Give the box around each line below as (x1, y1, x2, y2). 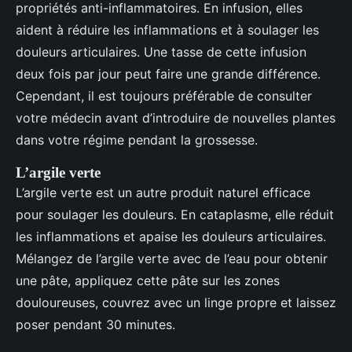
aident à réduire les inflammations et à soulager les (16, 22, 319, 38)
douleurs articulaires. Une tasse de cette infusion (16, 44, 306, 60)
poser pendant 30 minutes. (16, 317, 175, 333)
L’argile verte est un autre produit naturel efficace (16, 185, 310, 201)
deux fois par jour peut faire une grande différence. (16, 66, 321, 82)
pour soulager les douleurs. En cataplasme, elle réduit (16, 207, 334, 223)
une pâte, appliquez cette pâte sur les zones (16, 273, 280, 289)
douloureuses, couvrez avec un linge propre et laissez (16, 295, 336, 311)
